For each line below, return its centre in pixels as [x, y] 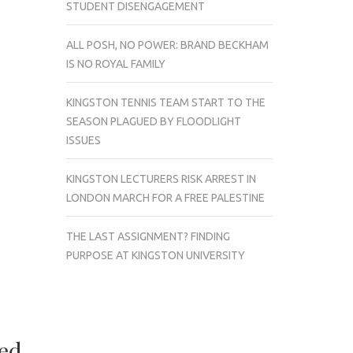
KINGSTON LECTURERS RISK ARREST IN [161, 178]
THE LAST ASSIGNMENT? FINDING [148, 236]
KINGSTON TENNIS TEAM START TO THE [165, 102]
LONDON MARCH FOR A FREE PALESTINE [165, 197]
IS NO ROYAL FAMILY [115, 63]
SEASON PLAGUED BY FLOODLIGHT [153, 121]
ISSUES [83, 140]
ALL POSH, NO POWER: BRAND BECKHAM [167, 45]
